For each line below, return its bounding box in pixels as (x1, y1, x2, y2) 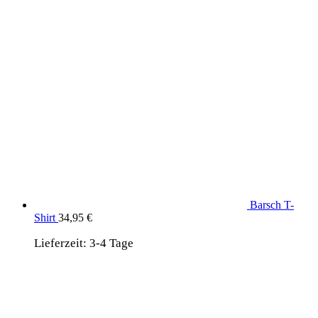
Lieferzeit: (34, 236, 89, 250)
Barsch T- (250, 198, 294, 211)
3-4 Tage (89, 236, 133, 250)
